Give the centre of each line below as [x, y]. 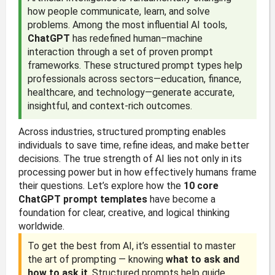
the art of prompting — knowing [96, 259]
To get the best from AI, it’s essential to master [131, 246]
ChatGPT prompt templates [83, 199]
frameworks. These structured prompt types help [135, 65]
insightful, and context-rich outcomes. [110, 106]
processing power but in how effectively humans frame [137, 172]
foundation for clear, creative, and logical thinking [124, 213]
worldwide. [41, 226]
